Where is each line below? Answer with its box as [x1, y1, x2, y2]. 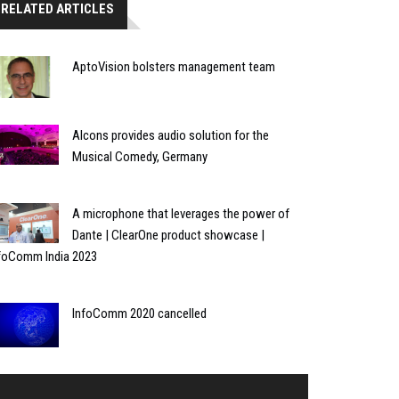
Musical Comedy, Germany [72, 149, 208, 166]
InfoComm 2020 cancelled [72, 305, 207, 322]
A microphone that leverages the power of [72, 206, 289, 223]
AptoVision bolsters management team [72, 58, 275, 75]
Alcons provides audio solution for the [72, 127, 269, 144]
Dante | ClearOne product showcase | [72, 227, 265, 244]
